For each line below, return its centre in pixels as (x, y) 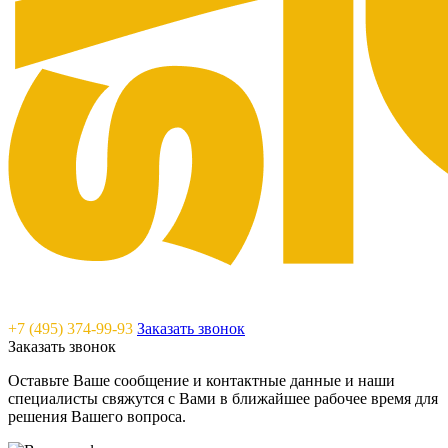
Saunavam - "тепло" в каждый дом (124, 294)
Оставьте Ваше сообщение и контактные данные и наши (201, 380)
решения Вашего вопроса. (97, 416)
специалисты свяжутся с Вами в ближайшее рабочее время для (223, 398)
